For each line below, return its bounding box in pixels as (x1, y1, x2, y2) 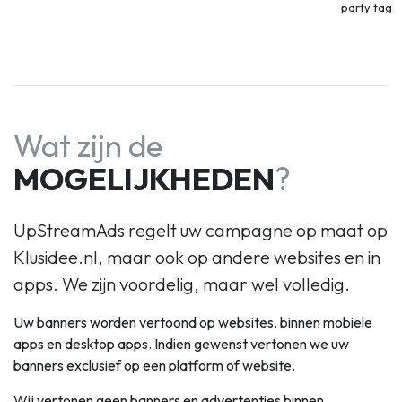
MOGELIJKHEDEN (13, 159, 275, 198)
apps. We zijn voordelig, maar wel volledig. (13, 272, 350, 295)
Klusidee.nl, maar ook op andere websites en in (13, 245, 380, 268)
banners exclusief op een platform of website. (13, 355, 295, 374)
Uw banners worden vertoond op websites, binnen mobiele (13, 312, 372, 331)
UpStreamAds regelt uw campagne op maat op (13, 218, 388, 241)
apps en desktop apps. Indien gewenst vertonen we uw (13, 334, 349, 353)
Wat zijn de (13, 126, 162, 165)
